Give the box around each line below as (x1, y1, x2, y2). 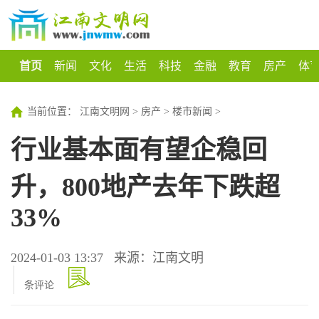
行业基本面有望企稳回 (11, 136, 267, 164)
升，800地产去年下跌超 (11, 173, 280, 202)
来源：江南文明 (114, 251, 204, 265)
